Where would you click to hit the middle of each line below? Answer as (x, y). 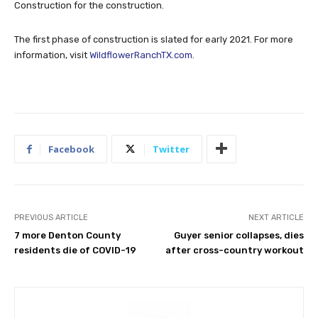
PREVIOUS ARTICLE (51, 217)
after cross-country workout (234, 250)
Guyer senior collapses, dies (238, 235)
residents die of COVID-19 (75, 250)
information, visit (52, 55)
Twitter (171, 149)
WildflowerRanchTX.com (141, 55)
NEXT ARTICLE (276, 217)
